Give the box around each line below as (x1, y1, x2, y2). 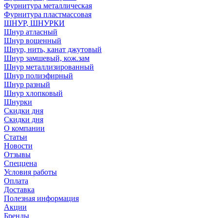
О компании (4, 124, 45, 132)
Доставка (4, 185, 35, 194)
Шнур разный (4, 80, 50, 89)
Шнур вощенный (4, 36, 61, 45)
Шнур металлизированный (4, 63, 94, 71)
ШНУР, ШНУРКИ (4, 19, 65, 27)
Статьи (4, 133, 27, 141)
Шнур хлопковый (4, 89, 63, 97)
